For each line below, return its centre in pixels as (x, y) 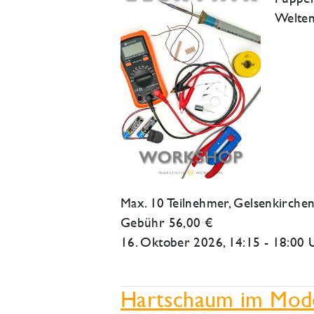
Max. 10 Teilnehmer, (177, 202)
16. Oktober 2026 (172, 241)
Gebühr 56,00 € (167, 222)
